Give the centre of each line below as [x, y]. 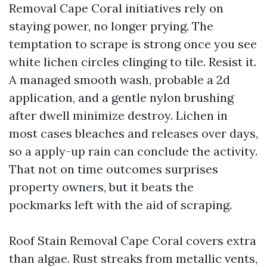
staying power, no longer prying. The [111, 26]
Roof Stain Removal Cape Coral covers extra [133, 240]
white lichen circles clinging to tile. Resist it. [133, 62]
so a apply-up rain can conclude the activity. [133, 151]
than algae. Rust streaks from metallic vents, [133, 258]
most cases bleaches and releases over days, [133, 133]
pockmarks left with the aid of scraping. [120, 205]
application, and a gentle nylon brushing [121, 97]
